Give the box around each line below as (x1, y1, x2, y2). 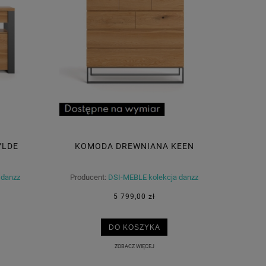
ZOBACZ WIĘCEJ (114, 242, 154, 249)
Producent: (70, 172, 106, 182)
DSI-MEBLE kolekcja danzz (108, 172, 198, 182)
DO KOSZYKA (108, 223, 160, 232)
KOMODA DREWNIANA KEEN (74, 141, 194, 151)
